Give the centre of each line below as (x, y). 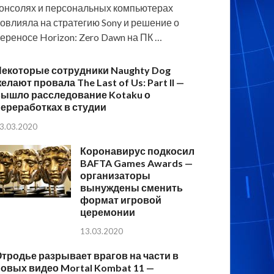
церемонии (108, 212)
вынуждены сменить (132, 187)
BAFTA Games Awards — (137, 163)
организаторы (116, 175)
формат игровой (121, 199)
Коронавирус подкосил (138, 150)
